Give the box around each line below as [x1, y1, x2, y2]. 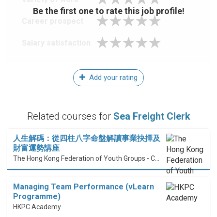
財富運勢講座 [13, 143, 60, 153]
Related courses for [27, 110, 113, 123]
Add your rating [87, 73, 138, 82]
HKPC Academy [13, 203, 61, 211]
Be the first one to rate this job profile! [32, 5, 185, 16]
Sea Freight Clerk [113, 110, 190, 123]
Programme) [13, 192, 61, 201]
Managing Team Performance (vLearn [13, 182, 154, 192]
